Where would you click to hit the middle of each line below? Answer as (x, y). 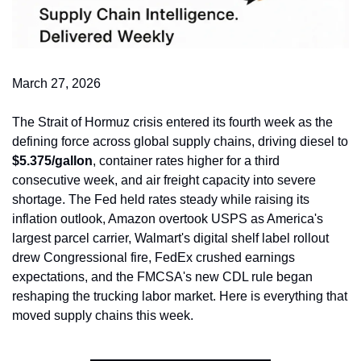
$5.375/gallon (52, 161)
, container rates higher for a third (186, 161)
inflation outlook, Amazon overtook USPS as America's (168, 219)
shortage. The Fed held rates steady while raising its (161, 200)
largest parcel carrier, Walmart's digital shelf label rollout (170, 239)
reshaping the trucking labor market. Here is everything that (180, 297)
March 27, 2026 (56, 84)
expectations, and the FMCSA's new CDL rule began (162, 277)
